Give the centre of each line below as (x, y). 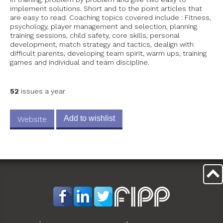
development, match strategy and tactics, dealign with (102, 44)
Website (32, 119)
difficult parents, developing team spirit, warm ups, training (108, 53)
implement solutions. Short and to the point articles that (106, 8)
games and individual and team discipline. (80, 62)
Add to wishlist (89, 118)
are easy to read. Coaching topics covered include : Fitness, (111, 17)
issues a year (42, 91)
